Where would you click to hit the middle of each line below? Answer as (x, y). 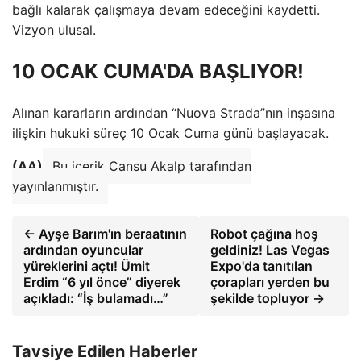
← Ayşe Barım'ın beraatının (105, 233)
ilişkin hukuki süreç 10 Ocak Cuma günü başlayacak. (170, 133)
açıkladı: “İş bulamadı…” (96, 298)
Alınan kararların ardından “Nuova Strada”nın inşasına (174, 112)
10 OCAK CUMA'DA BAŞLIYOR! (158, 71)
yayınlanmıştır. (55, 186)
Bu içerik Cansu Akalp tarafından (152, 166)
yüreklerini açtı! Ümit (87, 266)
